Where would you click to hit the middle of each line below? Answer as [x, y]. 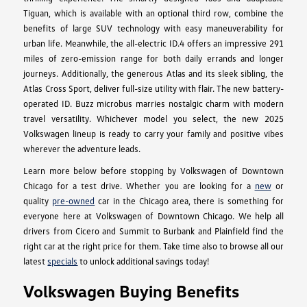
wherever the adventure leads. [82, 148]
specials [63, 261]
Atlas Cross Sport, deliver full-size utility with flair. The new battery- [153, 88]
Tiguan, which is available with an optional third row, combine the [153, 13]
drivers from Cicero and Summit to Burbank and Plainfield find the [153, 231]
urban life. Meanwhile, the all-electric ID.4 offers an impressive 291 [153, 43]
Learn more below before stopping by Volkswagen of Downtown [153, 170]
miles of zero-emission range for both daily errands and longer [153, 58]
